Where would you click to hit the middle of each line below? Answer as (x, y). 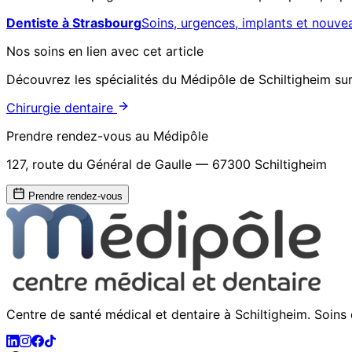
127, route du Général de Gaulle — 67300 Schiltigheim (167, 164)
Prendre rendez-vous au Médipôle (107, 136)
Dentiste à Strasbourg (74, 22)
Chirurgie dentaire (62, 107)
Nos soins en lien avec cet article (105, 51)
